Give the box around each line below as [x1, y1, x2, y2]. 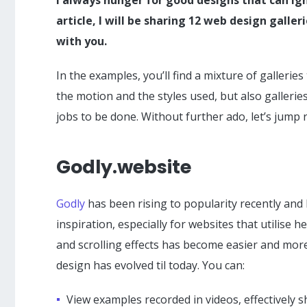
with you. [56, 33, 107, 49]
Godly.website [56, 153, 191, 180]
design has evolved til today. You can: [56, 257, 245, 273]
